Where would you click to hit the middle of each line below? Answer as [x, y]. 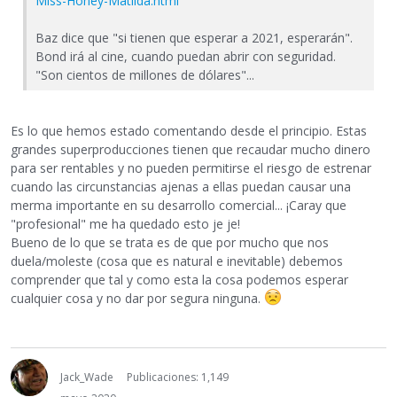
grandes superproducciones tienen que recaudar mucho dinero [191, 150]
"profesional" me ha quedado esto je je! [125, 224]
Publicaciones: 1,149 [178, 378]
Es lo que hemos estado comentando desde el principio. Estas [189, 131]
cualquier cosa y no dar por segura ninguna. [137, 299]
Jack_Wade [87, 378]
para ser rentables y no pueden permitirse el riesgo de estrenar [191, 168]
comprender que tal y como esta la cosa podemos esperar [179, 280]
